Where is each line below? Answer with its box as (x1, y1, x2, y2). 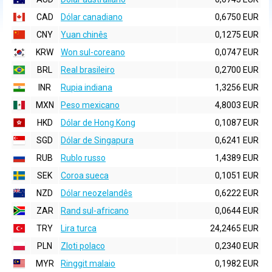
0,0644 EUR (215, 206, 259, 216)
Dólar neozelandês (61, 188, 132, 198)
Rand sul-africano (61, 206, 129, 216)
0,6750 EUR (215, 12, 259, 22)
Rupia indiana (61, 83, 112, 92)
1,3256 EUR (215, 83, 259, 92)
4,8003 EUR (215, 100, 259, 110)
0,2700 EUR (215, 65, 259, 75)
